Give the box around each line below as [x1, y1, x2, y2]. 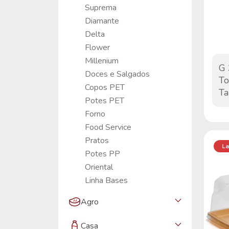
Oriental [85, 162, 113, 173]
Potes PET [85, 95, 124, 107]
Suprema [85, 2, 117, 14]
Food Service [85, 122, 131, 133]
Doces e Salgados [85, 68, 150, 80]
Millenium [85, 55, 119, 67]
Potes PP [85, 148, 120, 160]
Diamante [85, 15, 119, 27]
